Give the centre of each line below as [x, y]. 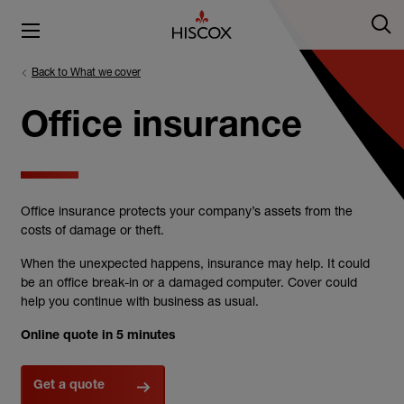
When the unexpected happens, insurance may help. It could [195, 263]
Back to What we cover [86, 72]
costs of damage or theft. [92, 230]
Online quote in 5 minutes [98, 336]
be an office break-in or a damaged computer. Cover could [189, 282]
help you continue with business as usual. [142, 301]
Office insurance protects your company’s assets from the [187, 211]
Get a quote [69, 386]
